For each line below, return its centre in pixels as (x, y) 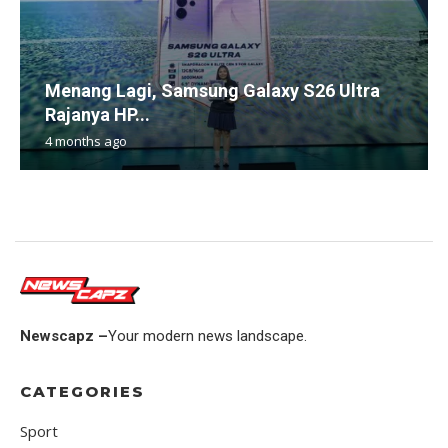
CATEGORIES (82, 392)
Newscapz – (64, 336)
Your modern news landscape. (207, 336)
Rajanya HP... (97, 114)
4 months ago (86, 140)
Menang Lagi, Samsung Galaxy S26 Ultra (212, 90)
